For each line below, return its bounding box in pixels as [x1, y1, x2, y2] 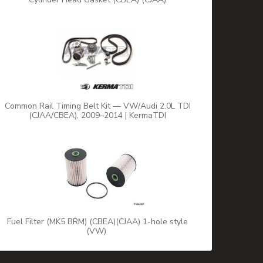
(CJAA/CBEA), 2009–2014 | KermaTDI [29, 110, 166, 122]
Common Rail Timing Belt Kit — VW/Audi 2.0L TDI [4, 100, 191, 112]
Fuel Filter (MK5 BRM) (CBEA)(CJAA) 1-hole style [7, 216, 188, 228]
